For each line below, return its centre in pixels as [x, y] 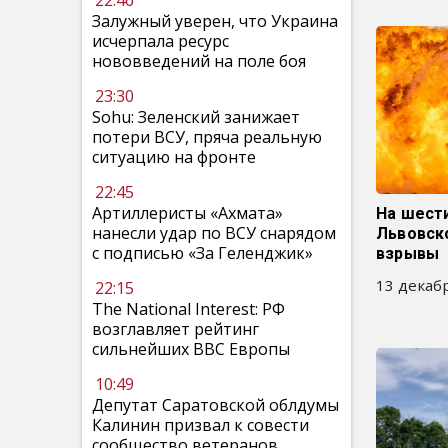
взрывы [408, 253]
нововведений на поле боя [199, 61]
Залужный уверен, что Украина [215, 21]
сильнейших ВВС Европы [191, 349]
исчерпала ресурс [160, 41]
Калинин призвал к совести [200, 425]
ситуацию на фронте [174, 157]
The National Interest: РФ [188, 309]
